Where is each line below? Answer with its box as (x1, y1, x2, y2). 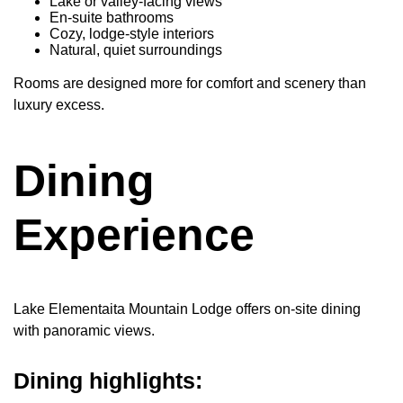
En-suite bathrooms (49, 10, 174, 26)
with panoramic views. (13, 323, 155, 339)
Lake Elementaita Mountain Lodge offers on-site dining (13, 301, 361, 318)
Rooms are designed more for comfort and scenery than (13, 76, 366, 92)
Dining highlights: (13, 368, 202, 394)
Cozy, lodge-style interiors (49, 26, 214, 42)
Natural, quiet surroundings (49, 42, 222, 58)
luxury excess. (13, 97, 104, 113)
